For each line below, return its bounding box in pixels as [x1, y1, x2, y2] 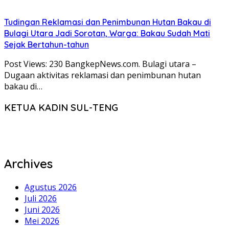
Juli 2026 [25, 192, 57, 204]
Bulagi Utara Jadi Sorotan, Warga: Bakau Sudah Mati [4, 28, 210, 38]
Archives [4, 156, 53, 172]
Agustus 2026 [25, 181, 77, 193]
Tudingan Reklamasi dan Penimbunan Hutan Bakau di [4, 16, 211, 27]
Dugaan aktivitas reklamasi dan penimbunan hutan [4, 69, 201, 81]
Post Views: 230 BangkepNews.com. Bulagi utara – [4, 58, 196, 70]
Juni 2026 [25, 203, 60, 215]
